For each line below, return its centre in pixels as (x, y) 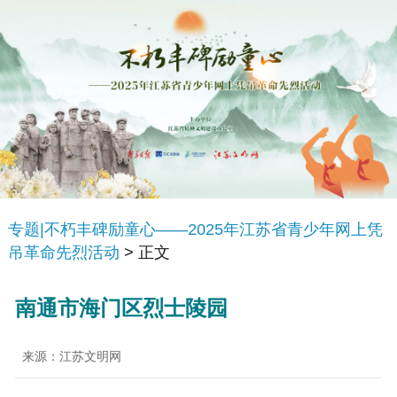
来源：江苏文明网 (72, 356)
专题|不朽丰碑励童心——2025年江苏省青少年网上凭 (195, 230)
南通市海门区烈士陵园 (122, 307)
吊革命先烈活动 (63, 253)
